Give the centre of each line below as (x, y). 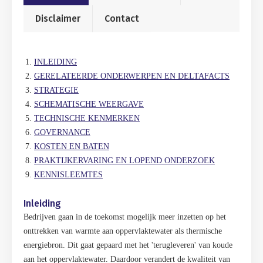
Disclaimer (58, 18)
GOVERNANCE (62, 132)
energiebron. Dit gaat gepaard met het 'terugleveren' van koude (128, 245)
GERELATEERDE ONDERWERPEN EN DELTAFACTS (132, 76)
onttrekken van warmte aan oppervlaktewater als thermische (123, 231)
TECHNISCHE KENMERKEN (87, 118)
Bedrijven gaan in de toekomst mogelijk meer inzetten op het (125, 217)
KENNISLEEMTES (68, 175)
